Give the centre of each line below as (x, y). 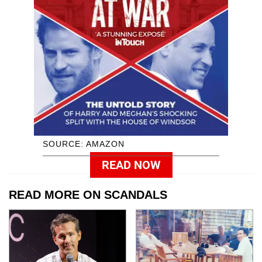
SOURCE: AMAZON (84, 144)
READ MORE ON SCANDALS (88, 194)
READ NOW (131, 165)
